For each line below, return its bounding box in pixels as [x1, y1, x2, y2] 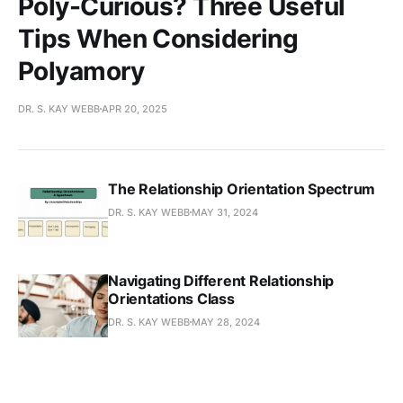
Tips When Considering [18, 22, 299, 54]
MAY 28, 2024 [192, 315, 260, 328]
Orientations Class [108, 289, 235, 308]
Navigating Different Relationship [108, 271, 335, 290]
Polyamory [18, 55, 144, 86]
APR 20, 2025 [102, 102, 167, 115]
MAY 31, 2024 [192, 205, 258, 219]
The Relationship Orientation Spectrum [108, 179, 376, 198]
